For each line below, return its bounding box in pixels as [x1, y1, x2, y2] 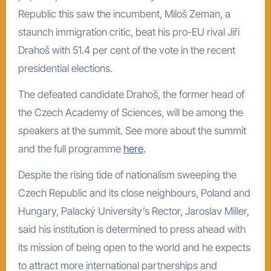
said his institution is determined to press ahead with [18, 223, 246, 235]
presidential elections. [18, 62, 113, 74]
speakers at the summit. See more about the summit [18, 124, 246, 137]
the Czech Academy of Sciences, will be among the [18, 106, 243, 119]
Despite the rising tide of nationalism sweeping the [18, 168, 237, 181]
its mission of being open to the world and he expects [18, 241, 250, 253]
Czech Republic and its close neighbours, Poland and [18, 186, 250, 199]
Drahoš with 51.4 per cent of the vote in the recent [18, 44, 235, 56]
